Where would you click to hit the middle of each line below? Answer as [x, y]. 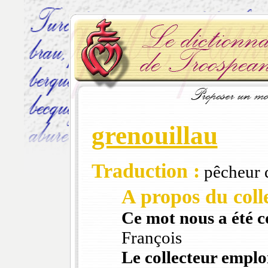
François [151, 238]
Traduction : [145, 171]
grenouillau [154, 136]
